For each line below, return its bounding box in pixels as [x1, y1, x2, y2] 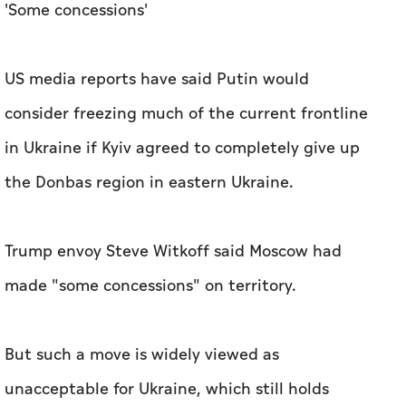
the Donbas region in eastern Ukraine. [5, 170, 294, 196]
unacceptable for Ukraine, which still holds [5, 377, 329, 402]
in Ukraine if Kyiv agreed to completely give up [5, 136, 360, 161]
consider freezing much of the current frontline [5, 101, 368, 127]
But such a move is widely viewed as [5, 343, 279, 368]
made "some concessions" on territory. [5, 274, 296, 299]
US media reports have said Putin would [5, 67, 309, 92]
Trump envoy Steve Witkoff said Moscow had [5, 239, 342, 265]
